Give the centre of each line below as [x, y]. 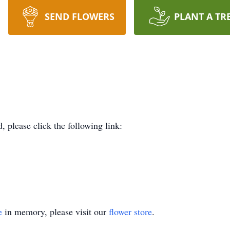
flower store [130, 212]
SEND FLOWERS [79, 16]
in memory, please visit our [55, 212]
